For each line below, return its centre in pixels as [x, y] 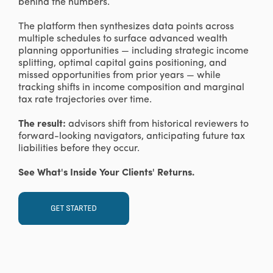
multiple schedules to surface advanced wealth [123, 39]
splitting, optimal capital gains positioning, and [122, 64]
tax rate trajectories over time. [85, 100]
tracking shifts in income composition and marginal [131, 88]
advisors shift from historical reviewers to [158, 125]
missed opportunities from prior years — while [119, 76]
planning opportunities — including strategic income [133, 51]
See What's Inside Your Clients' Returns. [106, 173]
